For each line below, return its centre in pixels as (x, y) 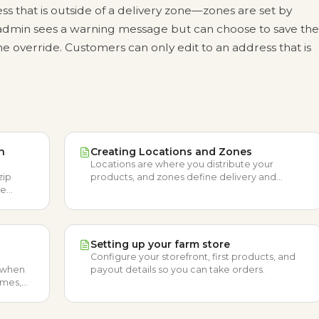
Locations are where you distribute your (182, 164)
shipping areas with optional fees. (167, 190)
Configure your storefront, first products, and (193, 257)
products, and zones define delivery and (183, 177)
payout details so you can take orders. (178, 270)
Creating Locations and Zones (171, 152)
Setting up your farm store (160, 244)
